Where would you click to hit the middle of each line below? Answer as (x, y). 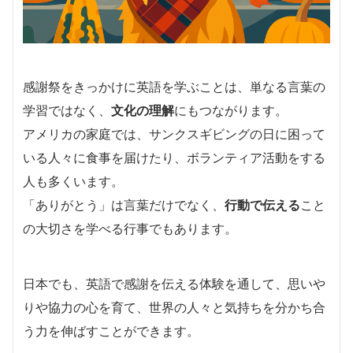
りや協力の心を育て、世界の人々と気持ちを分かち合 (174, 307)
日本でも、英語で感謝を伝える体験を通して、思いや (174, 283)
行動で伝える (262, 204)
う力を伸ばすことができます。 (111, 331)
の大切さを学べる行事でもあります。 (130, 228)
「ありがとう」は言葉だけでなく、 (124, 204)
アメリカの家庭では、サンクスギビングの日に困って (174, 134)
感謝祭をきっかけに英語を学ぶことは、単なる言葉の (174, 86)
